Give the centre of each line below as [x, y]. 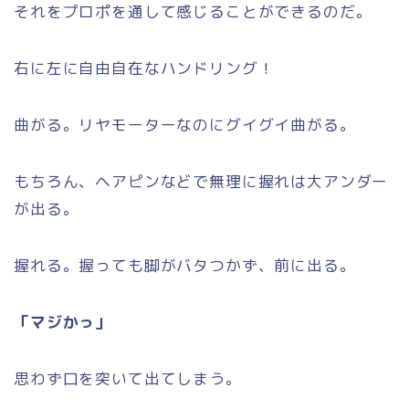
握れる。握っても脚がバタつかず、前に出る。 [185, 266]
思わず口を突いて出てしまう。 [128, 379]
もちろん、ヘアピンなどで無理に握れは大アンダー [201, 182]
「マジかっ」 [63, 322]
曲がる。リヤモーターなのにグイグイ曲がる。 [185, 125]
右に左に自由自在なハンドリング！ [144, 68]
